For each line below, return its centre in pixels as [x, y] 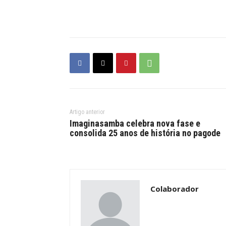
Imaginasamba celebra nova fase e [135, 123]
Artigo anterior [87, 112]
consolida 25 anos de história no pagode [145, 133]
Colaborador [175, 189]
